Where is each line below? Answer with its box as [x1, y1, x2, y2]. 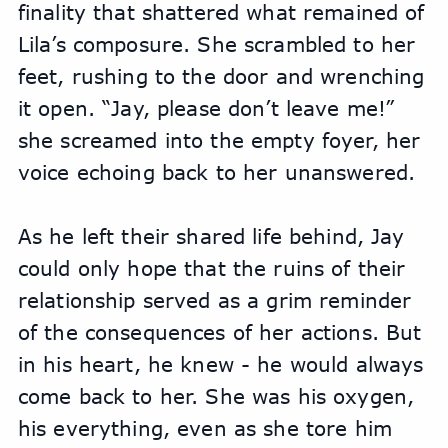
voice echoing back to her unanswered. [17, 160, 416, 184]
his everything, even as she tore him [17, 416, 392, 440]
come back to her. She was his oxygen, [17, 384, 415, 408]
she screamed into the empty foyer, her [17, 128, 421, 152]
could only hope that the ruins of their [17, 256, 406, 280]
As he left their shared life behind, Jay [17, 224, 405, 248]
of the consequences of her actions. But [17, 320, 422, 344]
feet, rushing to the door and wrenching [17, 64, 425, 88]
